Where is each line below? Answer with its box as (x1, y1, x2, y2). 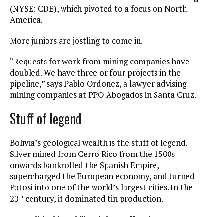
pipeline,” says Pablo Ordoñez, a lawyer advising (10, 78, 186, 90)
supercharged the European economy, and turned (10, 170, 195, 182)
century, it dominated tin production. (23, 193, 163, 204)
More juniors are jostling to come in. (10, 35, 143, 46)
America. (10, 14, 43, 26)
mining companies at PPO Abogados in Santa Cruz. (10, 89, 196, 101)
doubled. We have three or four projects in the (10, 67, 181, 78)
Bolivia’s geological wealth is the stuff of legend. (10, 137, 187, 149)
